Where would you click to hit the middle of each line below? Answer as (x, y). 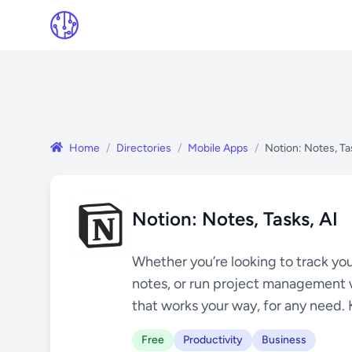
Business (284, 340)
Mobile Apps (218, 148)
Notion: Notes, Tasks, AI (235, 219)
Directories (144, 148)
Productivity (213, 340)
